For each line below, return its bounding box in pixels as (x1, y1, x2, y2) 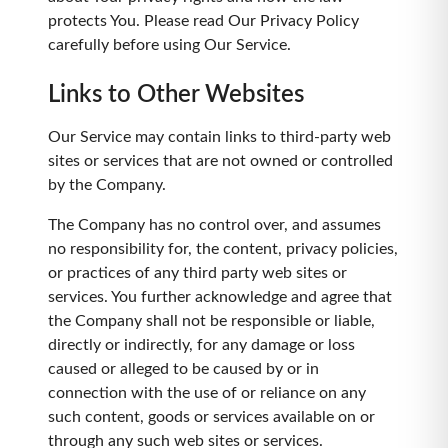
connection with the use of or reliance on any (48, 385, 366, 401)
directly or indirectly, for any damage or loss (48, 337, 355, 353)
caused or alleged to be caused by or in (48, 361, 319, 377)
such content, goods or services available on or (48, 409, 375, 425)
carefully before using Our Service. (48, 37, 291, 53)
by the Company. (48, 177, 166, 193)
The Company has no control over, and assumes (48, 217, 381, 233)
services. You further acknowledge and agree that (48, 289, 392, 305)
